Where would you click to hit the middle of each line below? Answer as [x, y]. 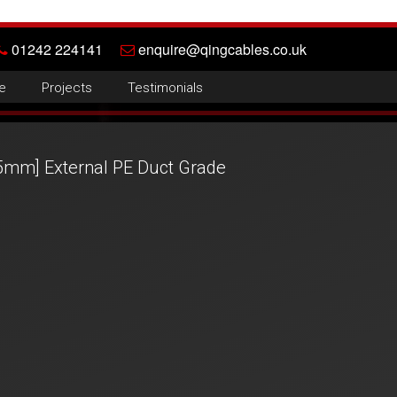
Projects [66, 88]
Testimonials [165, 88]
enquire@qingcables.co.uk [221, 49]
